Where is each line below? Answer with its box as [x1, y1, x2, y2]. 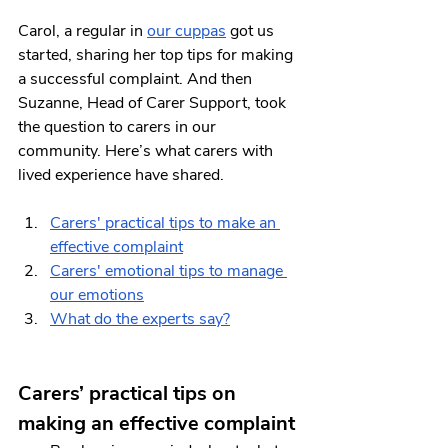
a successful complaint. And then [18, 68, 256, 91]
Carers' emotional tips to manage [50, 260, 287, 283]
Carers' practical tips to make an [50, 212, 280, 235]
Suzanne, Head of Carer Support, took [18, 92, 290, 115]
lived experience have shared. [18, 164, 224, 187]
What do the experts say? [50, 308, 230, 331]
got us [226, 20, 278, 43]
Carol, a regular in [18, 20, 147, 43]
